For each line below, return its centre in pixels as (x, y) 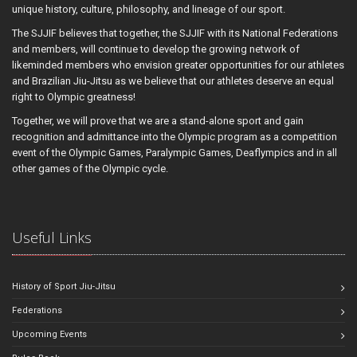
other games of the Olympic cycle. (90, 169)
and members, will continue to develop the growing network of (156, 49)
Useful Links (52, 238)
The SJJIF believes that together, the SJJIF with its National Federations (175, 33)
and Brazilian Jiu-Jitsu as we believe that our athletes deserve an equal (173, 81)
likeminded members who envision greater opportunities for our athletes (178, 65)
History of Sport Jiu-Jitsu (64, 287)
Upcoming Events (49, 335)
